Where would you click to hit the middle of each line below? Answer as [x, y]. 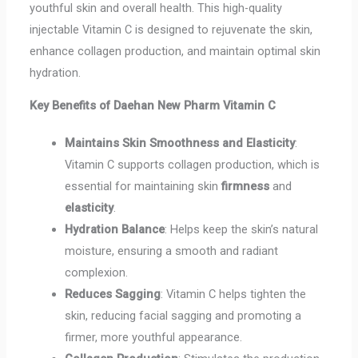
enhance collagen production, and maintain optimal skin [175, 51]
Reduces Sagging [112, 294]
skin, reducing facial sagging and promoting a [183, 316]
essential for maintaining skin [143, 187]
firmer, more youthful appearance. [153, 338]
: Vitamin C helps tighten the [233, 294]
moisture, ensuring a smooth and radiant [171, 251]
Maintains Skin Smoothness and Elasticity [179, 143]
